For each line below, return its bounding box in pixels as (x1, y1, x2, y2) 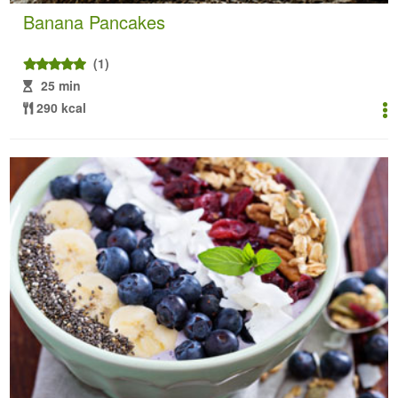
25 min (41, 76, 82, 94)
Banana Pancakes (23, 8, 166, 35)
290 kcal (36, 98, 87, 116)
